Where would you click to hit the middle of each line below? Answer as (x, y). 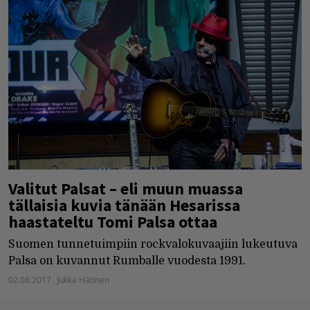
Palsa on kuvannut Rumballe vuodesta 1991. (127, 261)
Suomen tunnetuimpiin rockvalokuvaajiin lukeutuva (153, 245)
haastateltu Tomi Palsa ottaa (113, 222)
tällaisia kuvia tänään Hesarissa (124, 206)
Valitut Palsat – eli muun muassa (126, 189)
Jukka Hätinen (83, 280)
